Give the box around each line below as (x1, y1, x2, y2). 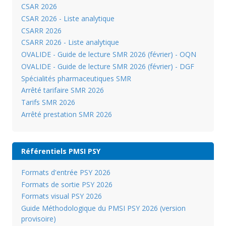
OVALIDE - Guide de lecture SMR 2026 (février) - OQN (21, 49, 196, 60)
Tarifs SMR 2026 (21, 97, 75, 107)
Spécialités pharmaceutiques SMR (21, 73, 131, 83)
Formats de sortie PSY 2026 (21, 179, 112, 189)
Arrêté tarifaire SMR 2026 (21, 85, 104, 95)
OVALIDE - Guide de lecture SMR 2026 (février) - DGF (21, 61, 194, 71)
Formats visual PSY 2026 (21, 191, 102, 201)
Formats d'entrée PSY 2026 (21, 167, 110, 177)
